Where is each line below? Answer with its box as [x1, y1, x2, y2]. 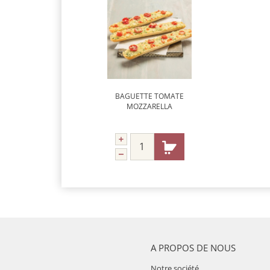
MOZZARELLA [127, 101, 172, 111]
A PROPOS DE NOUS [151, 241, 236, 254]
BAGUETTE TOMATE [115, 90, 184, 101]
